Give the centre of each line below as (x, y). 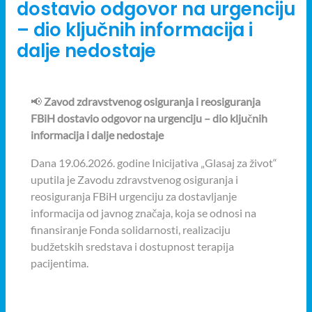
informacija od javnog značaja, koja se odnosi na (143, 213)
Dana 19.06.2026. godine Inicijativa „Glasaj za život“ (154, 163)
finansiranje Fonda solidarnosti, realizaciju (131, 230)
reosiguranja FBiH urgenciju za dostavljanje (134, 196)
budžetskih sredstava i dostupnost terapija (132, 247)
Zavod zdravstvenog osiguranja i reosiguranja (152, 102)
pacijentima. (60, 263)
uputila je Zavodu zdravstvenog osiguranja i (134, 180)
